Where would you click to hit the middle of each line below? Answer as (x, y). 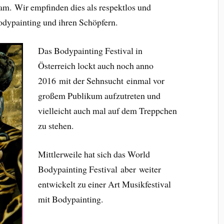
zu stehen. (55, 125)
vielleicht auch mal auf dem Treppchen (107, 110)
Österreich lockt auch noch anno (95, 65)
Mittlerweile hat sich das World (94, 154)
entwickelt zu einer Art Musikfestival (104, 184)
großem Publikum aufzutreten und (99, 95)
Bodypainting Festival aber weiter (99, 169)
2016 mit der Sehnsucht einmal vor (101, 80)
